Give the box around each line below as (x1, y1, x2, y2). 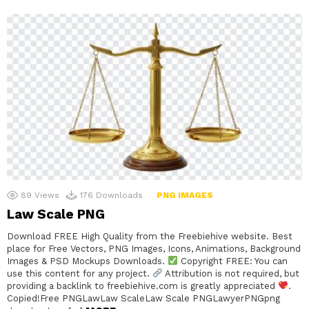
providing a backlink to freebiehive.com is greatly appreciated (7, 280, 278, 291)
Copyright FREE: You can (177, 255, 288, 266)
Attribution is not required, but (162, 268, 299, 279)
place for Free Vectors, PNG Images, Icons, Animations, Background (7, 243, 301, 254)
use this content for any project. (7, 268, 152, 279)
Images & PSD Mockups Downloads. (7, 255, 168, 266)
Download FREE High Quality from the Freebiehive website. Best (7, 230, 292, 241)
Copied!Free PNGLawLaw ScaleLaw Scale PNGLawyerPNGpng (7, 292, 280, 303)
